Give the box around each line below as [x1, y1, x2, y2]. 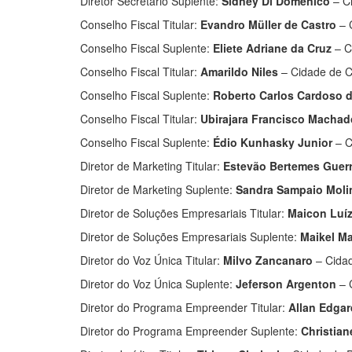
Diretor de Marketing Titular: [80, 158, 223, 174]
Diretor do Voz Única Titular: [80, 252, 223, 269]
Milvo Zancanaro [223, 252, 313, 269]
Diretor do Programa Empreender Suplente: [80, 323, 301, 339]
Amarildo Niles [200, 64, 278, 80]
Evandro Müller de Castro [200, 16, 336, 33]
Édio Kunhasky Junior [213, 134, 332, 151]
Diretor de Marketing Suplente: [80, 181, 236, 198]
